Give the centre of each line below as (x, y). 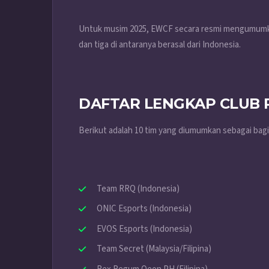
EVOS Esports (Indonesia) (144, 229)
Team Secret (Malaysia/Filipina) (154, 249)
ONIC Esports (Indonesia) (144, 209)
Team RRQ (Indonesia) (138, 189)
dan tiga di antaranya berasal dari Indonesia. (160, 44)
